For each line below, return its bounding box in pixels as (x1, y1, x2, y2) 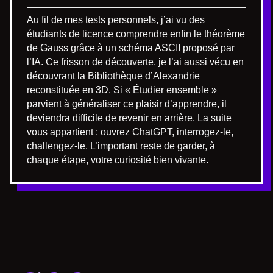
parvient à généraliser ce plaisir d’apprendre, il (27, 99, 227, 109)
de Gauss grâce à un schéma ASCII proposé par (27, 43, 235, 53)
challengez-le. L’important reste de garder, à (27, 141, 215, 151)
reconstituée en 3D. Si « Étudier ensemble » (27, 85, 217, 95)
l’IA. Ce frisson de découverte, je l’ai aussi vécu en (27, 57, 244, 67)
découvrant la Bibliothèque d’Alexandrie (27, 71, 200, 81)
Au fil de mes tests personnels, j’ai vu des (27, 15, 205, 25)
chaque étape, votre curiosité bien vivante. (27, 155, 208, 165)
